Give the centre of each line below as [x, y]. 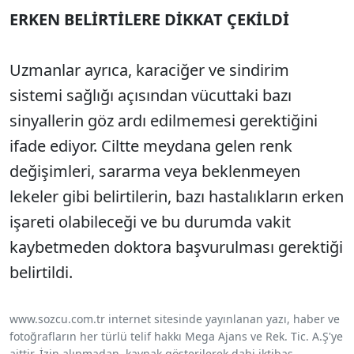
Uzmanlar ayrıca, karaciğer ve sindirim [149, 70]
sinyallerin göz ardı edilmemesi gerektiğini [164, 121]
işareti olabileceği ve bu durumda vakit [150, 222]
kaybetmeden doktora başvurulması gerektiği [176, 247]
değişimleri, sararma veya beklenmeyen [155, 171]
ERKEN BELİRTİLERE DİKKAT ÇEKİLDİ [149, 20]
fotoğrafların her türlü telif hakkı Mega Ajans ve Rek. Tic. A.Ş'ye [176, 337]
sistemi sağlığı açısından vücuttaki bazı [151, 96]
